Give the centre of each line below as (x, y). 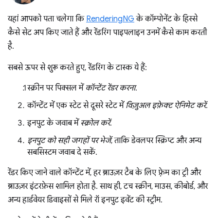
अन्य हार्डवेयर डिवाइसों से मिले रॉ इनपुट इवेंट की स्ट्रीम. (85, 200)
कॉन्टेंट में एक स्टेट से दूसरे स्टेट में (76, 106)
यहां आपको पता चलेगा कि (47, 19)
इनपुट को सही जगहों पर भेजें (69, 141)
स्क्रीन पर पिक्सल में (56, 88)
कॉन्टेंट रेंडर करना (110, 88)
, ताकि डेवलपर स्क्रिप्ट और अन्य (156, 141)
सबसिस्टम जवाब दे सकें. (62, 152)
